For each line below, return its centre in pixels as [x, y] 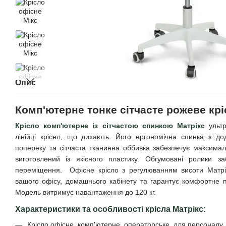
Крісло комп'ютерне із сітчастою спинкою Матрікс [112, 126]
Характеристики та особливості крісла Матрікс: [110, 209]
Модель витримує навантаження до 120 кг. [86, 192]
